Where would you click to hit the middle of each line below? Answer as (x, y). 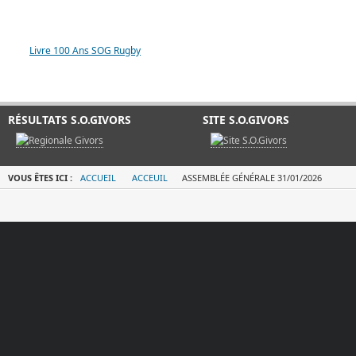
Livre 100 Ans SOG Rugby (85, 50)
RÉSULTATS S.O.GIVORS (70, 120)
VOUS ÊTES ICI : (41, 178)
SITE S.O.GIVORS (246, 120)
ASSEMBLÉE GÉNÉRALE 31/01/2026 (251, 178)
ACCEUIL (150, 178)
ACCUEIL (98, 178)
